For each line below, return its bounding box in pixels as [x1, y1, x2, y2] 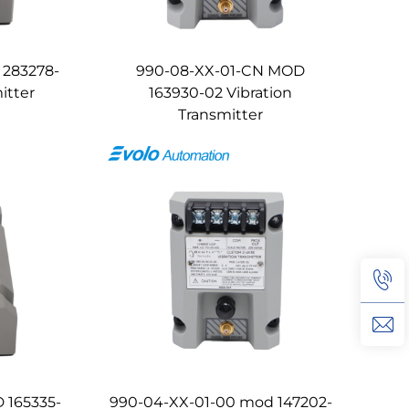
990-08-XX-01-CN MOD [136, 61, 306, 79]
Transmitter [178, 105, 264, 123]
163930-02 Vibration [149, 83, 293, 101]
